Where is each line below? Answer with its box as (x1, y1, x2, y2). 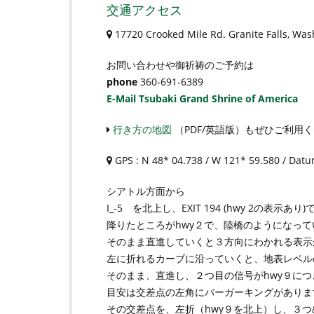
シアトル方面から (107, 184, 185, 198)
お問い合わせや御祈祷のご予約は (107, 58, 254, 71)
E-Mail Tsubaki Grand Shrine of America (107, 92, 298, 105)
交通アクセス (107, 1, 182, 18)
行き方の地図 (113, 123, 172, 136)
